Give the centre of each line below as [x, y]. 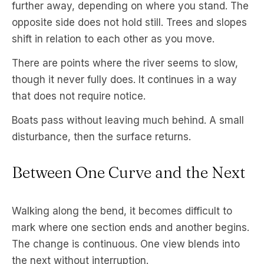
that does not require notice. [79, 96]
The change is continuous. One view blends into [126, 244]
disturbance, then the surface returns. [101, 136]
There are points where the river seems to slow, [125, 63]
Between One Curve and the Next [128, 172]
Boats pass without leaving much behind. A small [128, 120]
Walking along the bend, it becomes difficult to [122, 211]
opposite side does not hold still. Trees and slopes [129, 22]
